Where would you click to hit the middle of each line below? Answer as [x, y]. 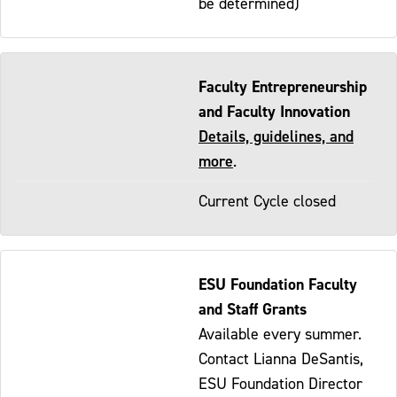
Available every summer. [280, 333]
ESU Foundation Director [280, 383]
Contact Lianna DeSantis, [281, 358]
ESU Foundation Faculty [278, 284]
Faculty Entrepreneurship [283, 86]
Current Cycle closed [267, 200]
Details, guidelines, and [276, 136]
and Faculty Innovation [274, 111]
